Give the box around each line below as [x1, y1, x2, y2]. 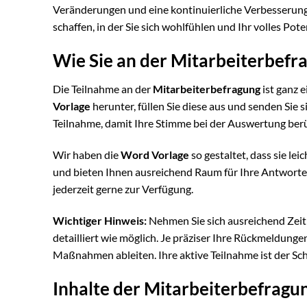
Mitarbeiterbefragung [153, 82, 260, 96]
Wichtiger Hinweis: [53, 214, 147, 228]
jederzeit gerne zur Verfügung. [53, 182, 193, 196]
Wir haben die [53, 148, 121, 162]
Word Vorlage [121, 148, 189, 162]
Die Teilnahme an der [53, 82, 153, 96]
